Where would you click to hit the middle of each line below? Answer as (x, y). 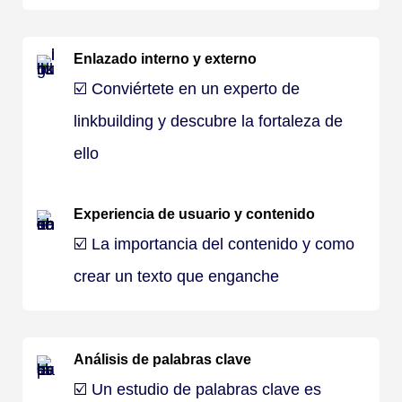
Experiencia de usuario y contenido (194, 214)
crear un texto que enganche (176, 276)
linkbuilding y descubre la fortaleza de (208, 121)
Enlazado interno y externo (165, 59)
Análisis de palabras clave (162, 359)
